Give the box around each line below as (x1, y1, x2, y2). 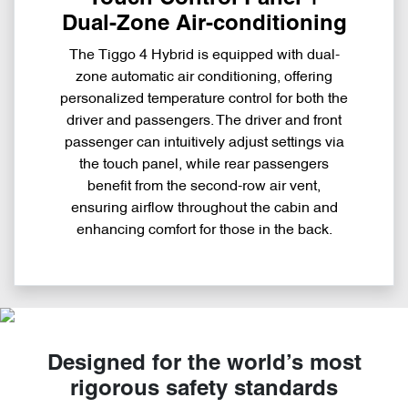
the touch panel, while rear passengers (79, 158, 329, 173)
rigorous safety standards (70, 380, 338, 401)
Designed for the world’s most (46, 354, 362, 375)
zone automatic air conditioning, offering (76, 70, 332, 86)
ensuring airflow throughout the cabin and (70, 201, 338, 217)
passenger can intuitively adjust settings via (64, 136, 344, 151)
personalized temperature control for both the (60, 92, 348, 107)
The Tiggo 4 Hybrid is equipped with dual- (68, 48, 340, 64)
